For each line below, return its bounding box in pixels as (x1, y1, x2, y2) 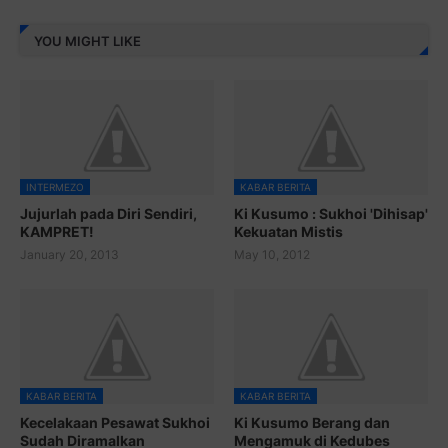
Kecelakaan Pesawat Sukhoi (20, 414, 210, 432)
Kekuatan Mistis (234, 223, 343, 241)
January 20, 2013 (20, 247, 119, 263)
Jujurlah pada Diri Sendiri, (20, 205, 197, 223)
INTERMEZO (26, 181, 84, 194)
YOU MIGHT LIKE (34, 32, 141, 49)
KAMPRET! (20, 223, 94, 241)
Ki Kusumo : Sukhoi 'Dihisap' (234, 205, 428, 223)
